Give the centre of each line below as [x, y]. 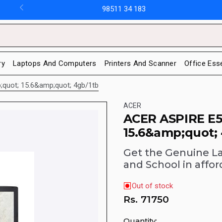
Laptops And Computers [55, 63]
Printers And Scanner [140, 63]
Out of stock [152, 186]
